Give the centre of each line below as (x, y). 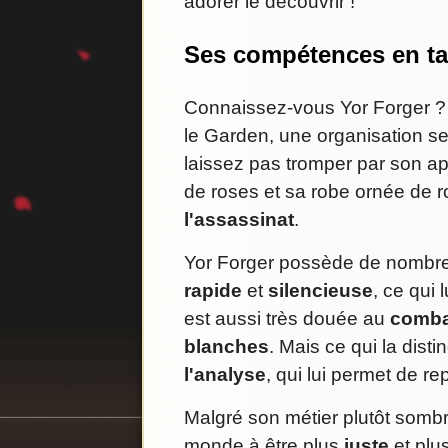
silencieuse (320, 291)
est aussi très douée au (287, 319)
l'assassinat (239, 220)
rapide (213, 291)
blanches (226, 347)
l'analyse (225, 375)
